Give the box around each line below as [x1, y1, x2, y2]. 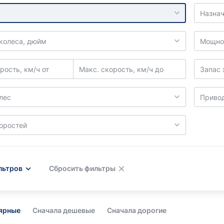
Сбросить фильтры [49, 164, 115, 172]
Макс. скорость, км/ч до [78, 64, 163, 73]
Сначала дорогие [107, 206, 166, 214]
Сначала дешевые [32, 206, 95, 214]
